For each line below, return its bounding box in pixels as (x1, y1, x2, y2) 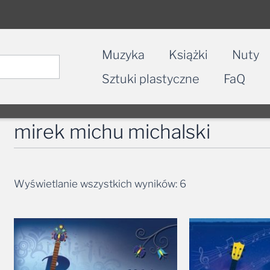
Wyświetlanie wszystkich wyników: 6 (14, 177, 187, 190)
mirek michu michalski (14, 119, 211, 143)
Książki (169, 47, 208, 62)
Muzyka (102, 47, 145, 62)
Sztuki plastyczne (102, 71, 199, 86)
